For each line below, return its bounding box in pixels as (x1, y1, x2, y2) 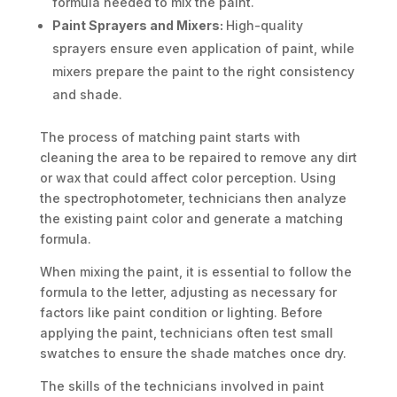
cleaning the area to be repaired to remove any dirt (39, 150, 357, 166)
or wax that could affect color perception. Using (39, 170, 336, 186)
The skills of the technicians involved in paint (39, 378, 324, 394)
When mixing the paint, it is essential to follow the (39, 264, 352, 280)
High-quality (225, 18, 303, 34)
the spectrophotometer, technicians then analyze (39, 191, 346, 206)
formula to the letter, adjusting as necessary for (39, 284, 337, 300)
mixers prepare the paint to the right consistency (51, 64, 354, 80)
